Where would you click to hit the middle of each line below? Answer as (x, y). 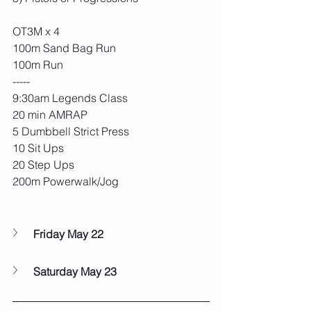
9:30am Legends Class (70, 98)
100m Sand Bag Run (64, 48)
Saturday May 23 (75, 272)
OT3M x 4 (36, 32)
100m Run (38, 65)
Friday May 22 (68, 234)
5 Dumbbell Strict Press (71, 132)
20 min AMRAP (50, 115)
